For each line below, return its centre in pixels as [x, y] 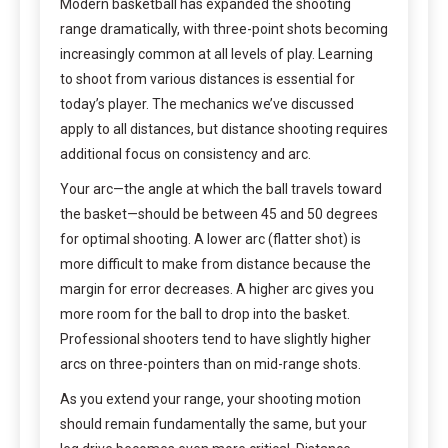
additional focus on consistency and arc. [185, 153]
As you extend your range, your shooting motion [210, 398]
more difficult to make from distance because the [215, 263]
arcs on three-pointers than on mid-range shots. [210, 363]
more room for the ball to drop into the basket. [205, 313]
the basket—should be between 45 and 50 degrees [219, 213]
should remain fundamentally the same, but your [213, 423]
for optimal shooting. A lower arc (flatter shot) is [210, 238]
